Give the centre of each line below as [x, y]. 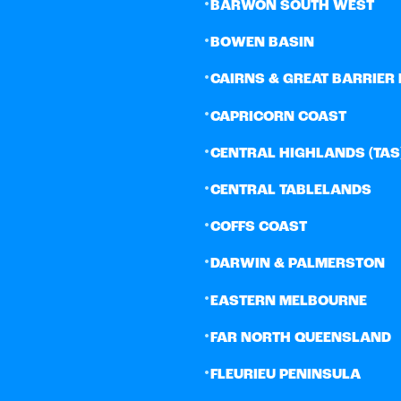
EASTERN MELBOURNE [289, 301]
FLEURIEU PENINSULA [286, 375]
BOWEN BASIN [262, 43]
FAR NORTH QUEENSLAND [301, 338]
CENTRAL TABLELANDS [291, 191]
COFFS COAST [259, 228]
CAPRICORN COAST [278, 117]
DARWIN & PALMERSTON [298, 264]
